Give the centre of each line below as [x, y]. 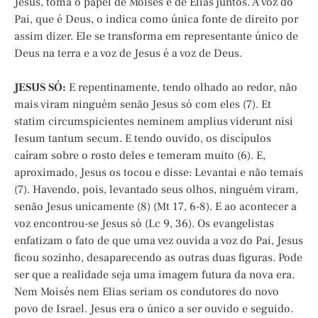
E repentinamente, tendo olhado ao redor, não [182, 88]
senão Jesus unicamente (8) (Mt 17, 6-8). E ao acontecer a [155, 207]
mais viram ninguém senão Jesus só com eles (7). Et [143, 105]
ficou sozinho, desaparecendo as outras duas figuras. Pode [158, 258]
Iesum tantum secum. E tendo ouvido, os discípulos [143, 139]
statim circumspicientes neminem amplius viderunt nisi [154, 122]
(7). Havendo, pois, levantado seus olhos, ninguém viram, [156, 190]
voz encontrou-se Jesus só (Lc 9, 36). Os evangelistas [144, 224]
